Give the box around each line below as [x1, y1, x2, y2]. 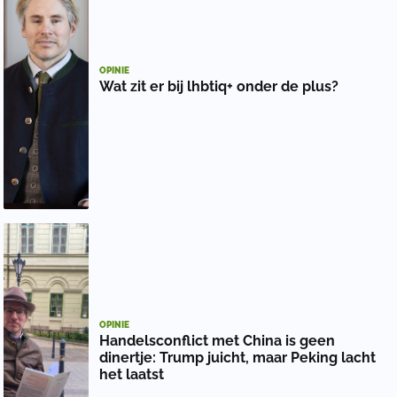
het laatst [99, 366, 164, 384]
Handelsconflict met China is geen [99, 332, 335, 350]
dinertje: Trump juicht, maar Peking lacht [99, 349, 376, 367]
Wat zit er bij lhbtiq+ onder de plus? [99, 78, 339, 95]
